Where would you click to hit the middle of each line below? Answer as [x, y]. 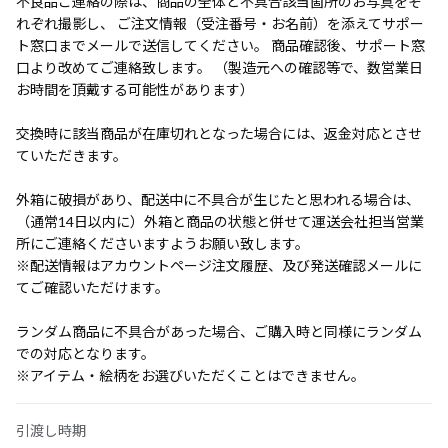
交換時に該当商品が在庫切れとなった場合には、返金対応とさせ [219, 133]
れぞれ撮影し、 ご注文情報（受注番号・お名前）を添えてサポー [220, 23]
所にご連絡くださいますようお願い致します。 [162, 243]
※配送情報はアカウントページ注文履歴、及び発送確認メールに [219, 265]
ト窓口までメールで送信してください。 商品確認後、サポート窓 [220, 45]
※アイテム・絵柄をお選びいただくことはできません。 [190, 375]
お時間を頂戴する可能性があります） [135, 89]
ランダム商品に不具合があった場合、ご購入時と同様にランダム [219, 331]
